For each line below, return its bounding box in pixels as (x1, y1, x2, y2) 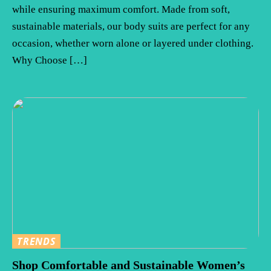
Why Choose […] (12, 54, 87, 67)
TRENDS (17, 235, 56, 249)
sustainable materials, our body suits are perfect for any (12, 21, 250, 33)
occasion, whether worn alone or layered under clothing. (12, 38, 253, 50)
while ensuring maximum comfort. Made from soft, (12, 4, 230, 16)
